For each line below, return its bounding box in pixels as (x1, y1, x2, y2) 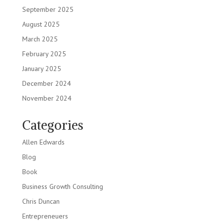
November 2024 (22, 93, 72, 103)
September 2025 (22, 4, 74, 14)
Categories (22, 116, 83, 133)
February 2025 (22, 49, 66, 58)
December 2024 (22, 78, 71, 88)
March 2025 (22, 34, 58, 43)
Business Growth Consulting (22, 182, 103, 191)
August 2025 (22, 19, 60, 29)
